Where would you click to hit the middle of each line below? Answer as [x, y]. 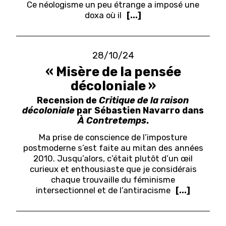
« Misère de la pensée [113, 72]
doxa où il [103, 15]
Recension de [68, 100]
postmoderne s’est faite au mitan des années [113, 148]
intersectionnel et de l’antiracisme [103, 190]
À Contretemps [112, 121]
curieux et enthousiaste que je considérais [113, 169]
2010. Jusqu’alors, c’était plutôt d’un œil [113, 158]
